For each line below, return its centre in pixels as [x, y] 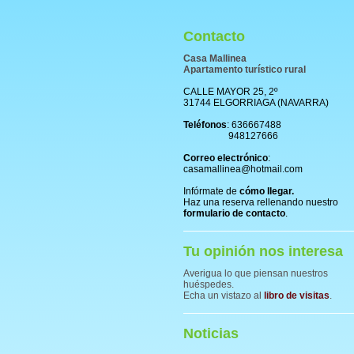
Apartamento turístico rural [245, 70]
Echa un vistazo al [224, 296]
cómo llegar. [267, 191]
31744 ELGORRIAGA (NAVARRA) [256, 103]
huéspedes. [209, 284]
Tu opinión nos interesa [263, 251]
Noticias [211, 333]
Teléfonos [205, 125]
